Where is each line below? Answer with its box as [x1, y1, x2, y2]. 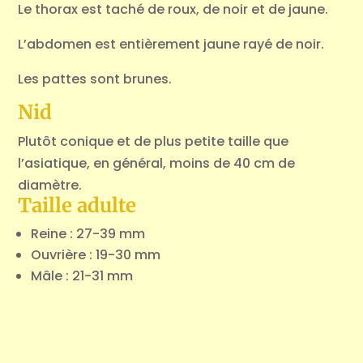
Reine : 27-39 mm [31, 224, 146, 244]
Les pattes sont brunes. [18, 70, 173, 89]
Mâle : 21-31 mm [31, 267, 134, 286]
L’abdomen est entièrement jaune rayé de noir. [18, 35, 325, 54]
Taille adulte [18, 193, 137, 219]
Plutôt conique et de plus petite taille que [18, 132, 289, 152]
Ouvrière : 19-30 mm [31, 246, 161, 265]
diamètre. [18, 176, 83, 195]
